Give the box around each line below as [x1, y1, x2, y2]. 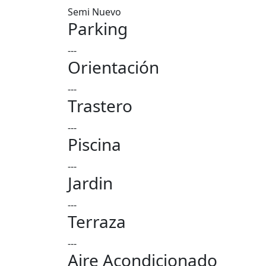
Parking [68, 17, 128, 40]
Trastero [68, 94, 132, 117]
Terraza [68, 210, 126, 233]
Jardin [68, 172, 113, 194]
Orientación [68, 56, 159, 78]
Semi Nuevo [68, 5, 121, 18]
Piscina [68, 133, 121, 156]
